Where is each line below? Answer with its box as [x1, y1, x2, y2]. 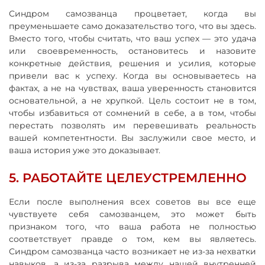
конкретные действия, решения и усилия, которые [9, 57, 256, 69]
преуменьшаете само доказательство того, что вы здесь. [9, 20, 256, 31]
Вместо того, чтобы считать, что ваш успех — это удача [9, 33, 256, 44]
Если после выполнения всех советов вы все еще [9, 196, 256, 207]
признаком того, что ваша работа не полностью [9, 221, 256, 232]
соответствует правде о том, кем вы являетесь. [9, 233, 256, 244]
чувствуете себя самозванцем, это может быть [9, 208, 256, 219]
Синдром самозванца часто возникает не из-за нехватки [9, 245, 256, 257]
